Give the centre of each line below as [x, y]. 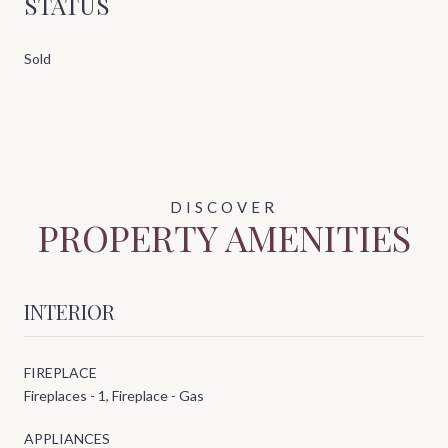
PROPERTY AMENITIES [224, 237]
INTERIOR [69, 312]
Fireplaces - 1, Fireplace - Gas [114, 396]
